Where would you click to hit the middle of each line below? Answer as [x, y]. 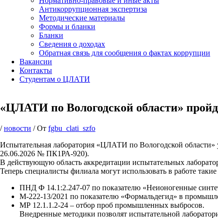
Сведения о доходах [72, 44]
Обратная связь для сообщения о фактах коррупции [125, 53]
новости [18, 128]
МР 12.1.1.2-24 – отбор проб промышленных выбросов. [112, 205]
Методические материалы [82, 18]
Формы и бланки [67, 27]
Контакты [36, 70]
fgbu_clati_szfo [72, 128]
